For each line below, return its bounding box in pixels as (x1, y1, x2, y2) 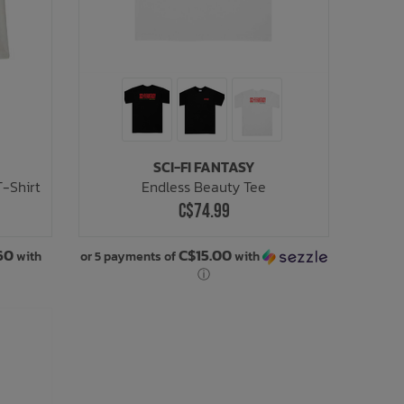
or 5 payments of (80, 246, 179, 266)
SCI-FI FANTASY (153, 155, 255, 178)
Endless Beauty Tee (142, 175, 267, 197)
